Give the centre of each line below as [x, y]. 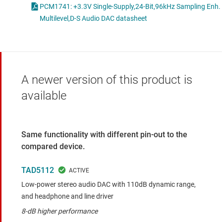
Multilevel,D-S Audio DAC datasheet [93, 19]
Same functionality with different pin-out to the [104, 135]
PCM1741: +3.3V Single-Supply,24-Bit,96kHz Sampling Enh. [130, 7]
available [44, 96]
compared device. [53, 147]
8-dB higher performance [59, 211]
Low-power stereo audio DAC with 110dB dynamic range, [109, 185]
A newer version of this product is [107, 80]
